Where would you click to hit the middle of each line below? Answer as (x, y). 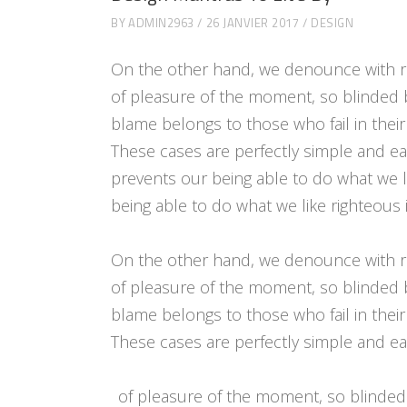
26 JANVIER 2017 (252, 23)
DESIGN (332, 23)
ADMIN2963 (161, 23)
